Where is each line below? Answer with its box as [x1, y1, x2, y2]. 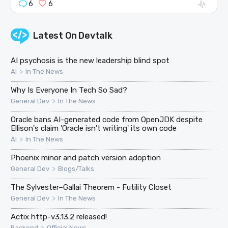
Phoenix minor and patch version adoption [11, 153, 161, 162]
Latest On [33, 30, 79, 41]
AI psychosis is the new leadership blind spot [11, 55, 170, 65]
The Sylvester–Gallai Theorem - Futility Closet [11, 182, 172, 192]
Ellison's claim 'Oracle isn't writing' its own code [11, 123, 177, 133]
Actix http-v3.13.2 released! [11, 212, 107, 221]
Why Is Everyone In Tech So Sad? [11, 85, 128, 95]
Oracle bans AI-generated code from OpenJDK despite [11, 115, 203, 124]
